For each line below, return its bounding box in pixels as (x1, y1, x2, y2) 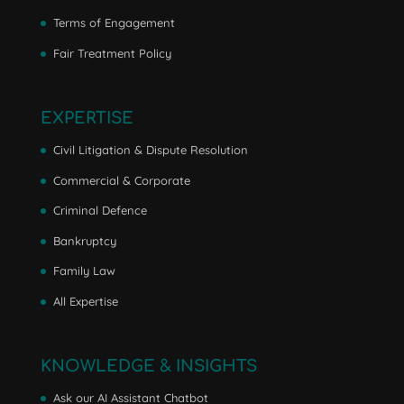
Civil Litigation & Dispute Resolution (52, 142, 248, 158)
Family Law (52, 263, 115, 279)
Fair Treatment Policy (52, 45, 171, 60)
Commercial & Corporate (52, 172, 190, 188)
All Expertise (52, 293, 118, 308)
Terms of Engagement (52, 15, 175, 31)
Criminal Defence (52, 203, 147, 218)
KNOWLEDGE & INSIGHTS (40, 357, 257, 376)
